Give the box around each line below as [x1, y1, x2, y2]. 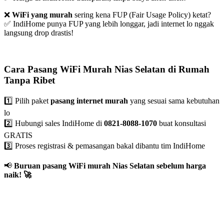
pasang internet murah [50, 96, 128, 105]
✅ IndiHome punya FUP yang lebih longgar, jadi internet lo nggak [4, 19, 214, 28]
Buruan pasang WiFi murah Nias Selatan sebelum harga [14, 161, 206, 170]
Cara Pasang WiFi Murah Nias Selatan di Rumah [4, 63, 209, 74]
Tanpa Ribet [4, 74, 55, 85]
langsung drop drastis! [4, 28, 73, 37]
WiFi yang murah [12, 10, 72, 19]
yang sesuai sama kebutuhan [128, 96, 219, 105]
